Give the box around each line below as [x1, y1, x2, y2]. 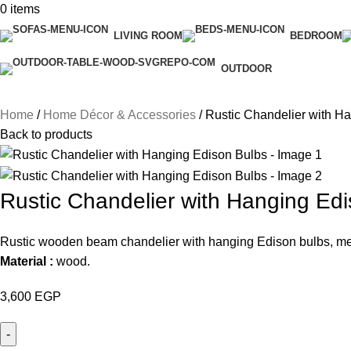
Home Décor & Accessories [43, 108, 199, 121]
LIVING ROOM [114, 30, 183, 42]
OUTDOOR [221, 63, 272, 74]
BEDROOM [290, 30, 342, 42]
